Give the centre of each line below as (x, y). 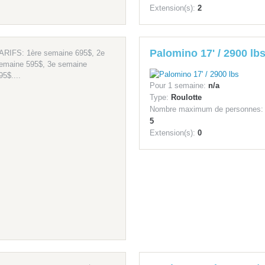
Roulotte (187, 98)
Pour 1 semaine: (178, 86)
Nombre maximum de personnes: (207, 109)
